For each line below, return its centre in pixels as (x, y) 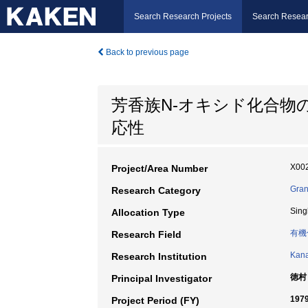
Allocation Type (148, 212)
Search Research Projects (183, 16)
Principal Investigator (162, 278)
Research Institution (159, 256)
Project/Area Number (159, 168)
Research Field (146, 234)
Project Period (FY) (155, 300)
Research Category (156, 190)
